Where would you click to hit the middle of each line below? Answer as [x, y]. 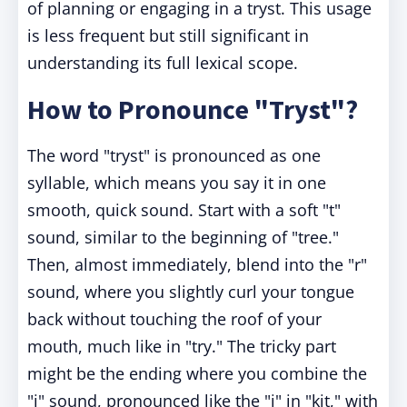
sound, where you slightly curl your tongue [191, 292]
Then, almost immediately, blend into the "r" [197, 264]
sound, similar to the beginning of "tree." [183, 237]
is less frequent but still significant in [168, 35]
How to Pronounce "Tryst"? [193, 109]
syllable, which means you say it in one [177, 183]
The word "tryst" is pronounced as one [174, 155]
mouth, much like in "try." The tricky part [182, 346]
